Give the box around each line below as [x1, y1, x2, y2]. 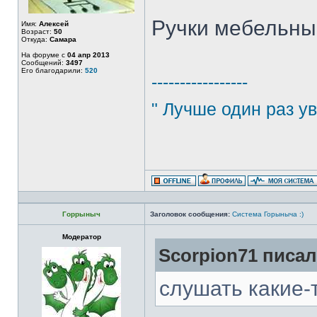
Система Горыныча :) [232, 210, 304, 218]
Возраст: [21, 28, 54, 35]
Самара [50, 35, 76, 43]
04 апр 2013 [67, 51, 110, 59]
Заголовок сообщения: [150, 210, 230, 218]
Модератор [62, 233, 101, 241]
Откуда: [21, 35, 50, 43]
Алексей [39, 20, 69, 28]
